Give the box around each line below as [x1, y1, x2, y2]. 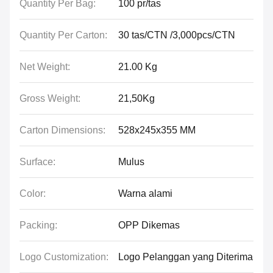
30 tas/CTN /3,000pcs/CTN [118, 30, 235, 40]
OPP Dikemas [118, 220, 180, 230]
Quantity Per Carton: [19, 30, 107, 40]
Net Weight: [19, 62, 70, 72]
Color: [19, 188, 46, 199]
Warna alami [118, 188, 172, 199]
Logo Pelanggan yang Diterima [118, 252, 253, 262]
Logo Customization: [19, 252, 108, 262]
